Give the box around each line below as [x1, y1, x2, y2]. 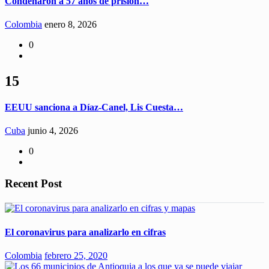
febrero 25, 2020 [44, 250, 107, 261]
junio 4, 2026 [28, 125, 78, 136]
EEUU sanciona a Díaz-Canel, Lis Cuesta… [5, 102, 183, 113]
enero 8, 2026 [44, 19, 97, 29]
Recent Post [5, 177, 62, 190]
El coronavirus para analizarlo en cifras [5, 226, 166, 237]
